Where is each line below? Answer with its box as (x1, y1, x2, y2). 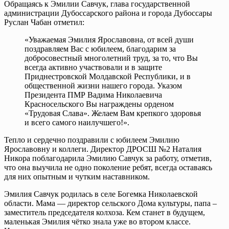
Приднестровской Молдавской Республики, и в (25, 72, 191, 81)
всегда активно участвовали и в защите (25, 62, 162, 72)
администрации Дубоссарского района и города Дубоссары (4, 8, 212, 17)
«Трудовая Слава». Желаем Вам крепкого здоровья (25, 108, 201, 118)
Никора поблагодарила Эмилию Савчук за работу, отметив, (4, 153, 212, 163)
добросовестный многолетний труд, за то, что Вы (25, 53, 198, 62)
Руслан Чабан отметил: (4, 17, 84, 27)
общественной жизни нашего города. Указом (25, 81, 182, 90)
